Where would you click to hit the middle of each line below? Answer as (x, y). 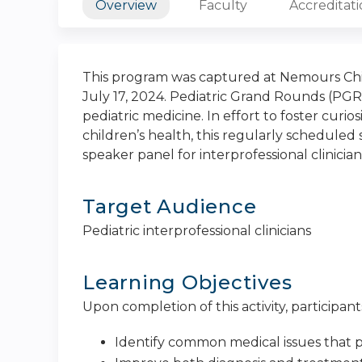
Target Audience (170, 206)
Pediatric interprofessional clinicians (197, 231)
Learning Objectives (187, 282)
